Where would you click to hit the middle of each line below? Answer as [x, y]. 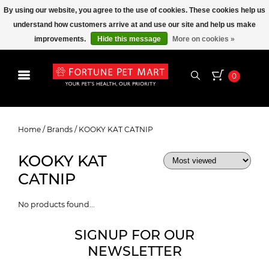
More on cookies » [204, 39]
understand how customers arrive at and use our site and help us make [134, 25]
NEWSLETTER [134, 251]
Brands [60, 129]
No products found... [56, 204]
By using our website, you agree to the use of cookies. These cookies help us [134, 10]
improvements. [61, 39]
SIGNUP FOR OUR [134, 235]
